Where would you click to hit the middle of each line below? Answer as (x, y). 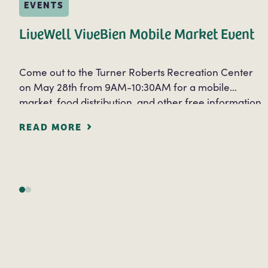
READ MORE (51, 126)
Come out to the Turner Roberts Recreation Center (136, 72)
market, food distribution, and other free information (140, 102)
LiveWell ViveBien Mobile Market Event (137, 33)
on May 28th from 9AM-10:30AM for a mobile (124, 87)
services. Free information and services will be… (129, 117)
